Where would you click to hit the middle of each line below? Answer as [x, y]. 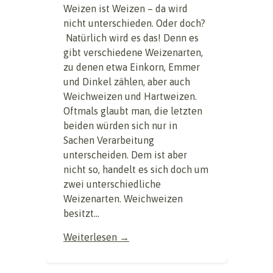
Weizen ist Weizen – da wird [126, 8]
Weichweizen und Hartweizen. [130, 96]
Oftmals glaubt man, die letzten [133, 111]
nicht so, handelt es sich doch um [136, 169]
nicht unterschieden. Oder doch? [134, 23]
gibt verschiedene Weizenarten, [133, 52]
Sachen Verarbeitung [109, 140]
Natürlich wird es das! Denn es [131, 37]
